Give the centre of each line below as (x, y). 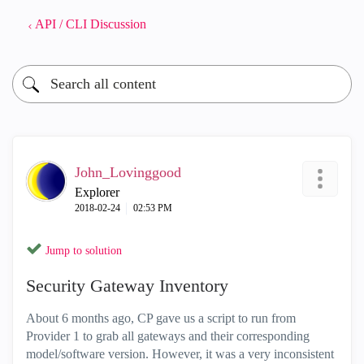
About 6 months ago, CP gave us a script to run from (161, 318)
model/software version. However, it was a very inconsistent (180, 354)
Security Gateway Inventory (127, 286)
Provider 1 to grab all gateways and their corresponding (168, 336)
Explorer (97, 192)
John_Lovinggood (128, 172)
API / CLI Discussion (91, 24)
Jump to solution (84, 251)
